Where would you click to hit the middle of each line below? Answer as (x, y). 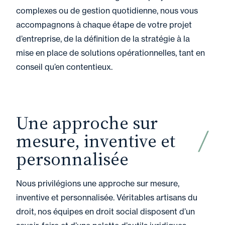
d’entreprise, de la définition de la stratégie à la (103, 39)
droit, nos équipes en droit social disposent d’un (105, 211)
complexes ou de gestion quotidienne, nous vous (107, 11)
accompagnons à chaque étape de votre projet (104, 25)
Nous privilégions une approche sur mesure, (98, 183)
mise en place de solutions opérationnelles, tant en (110, 53)
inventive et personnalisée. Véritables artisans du (107, 197)
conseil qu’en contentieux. (65, 67)
